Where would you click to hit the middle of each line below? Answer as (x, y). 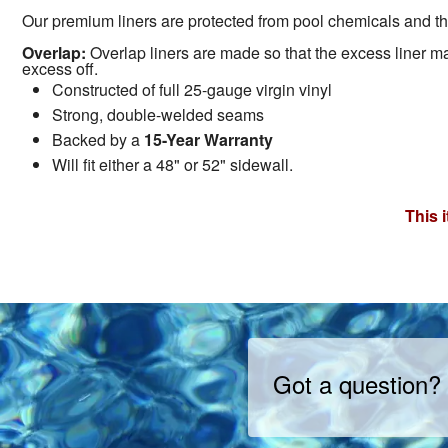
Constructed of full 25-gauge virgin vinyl (192, 89)
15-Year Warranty (208, 139)
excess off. (60, 68)
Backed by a (98, 139)
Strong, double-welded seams (158, 114)
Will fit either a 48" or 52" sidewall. (172, 164)
